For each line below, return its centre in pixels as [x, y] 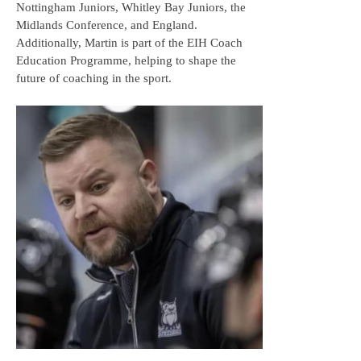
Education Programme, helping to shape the [126, 61]
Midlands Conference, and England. [107, 25]
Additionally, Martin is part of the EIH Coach [129, 43]
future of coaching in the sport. [94, 79]
